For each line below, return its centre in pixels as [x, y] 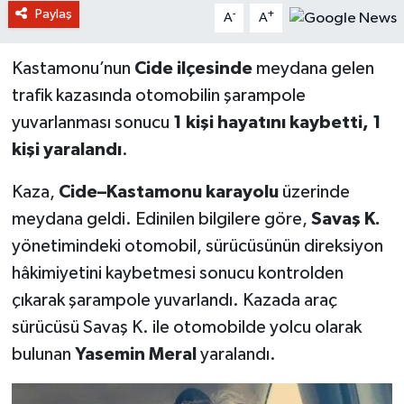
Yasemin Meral [135, 354]
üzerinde [314, 192]
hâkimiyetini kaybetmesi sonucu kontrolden [177, 273]
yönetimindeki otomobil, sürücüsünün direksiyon [197, 246]
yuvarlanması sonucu [92, 122]
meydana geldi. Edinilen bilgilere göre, [161, 219]
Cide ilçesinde [193, 68]
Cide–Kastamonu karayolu [168, 192]
